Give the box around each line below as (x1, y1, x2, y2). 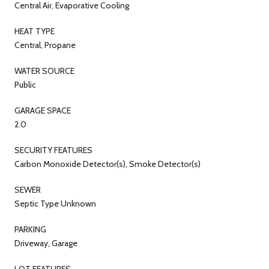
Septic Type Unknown (14, 198, 96, 209)
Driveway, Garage (14, 237, 77, 249)
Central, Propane (14, 39, 76, 50)
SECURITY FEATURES (14, 144, 92, 156)
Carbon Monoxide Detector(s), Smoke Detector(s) (14, 158, 201, 169)
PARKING (14, 223, 46, 235)
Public (14, 79, 36, 90)
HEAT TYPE (14, 25, 55, 37)
